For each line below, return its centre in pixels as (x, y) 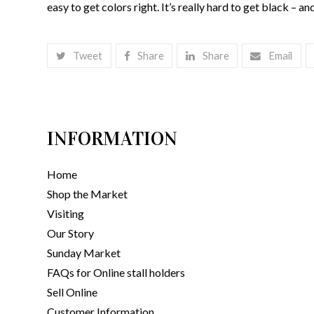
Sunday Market (84, 252)
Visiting (66, 213)
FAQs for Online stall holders (116, 272)
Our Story (71, 233)
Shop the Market (88, 193)
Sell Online (73, 292)
